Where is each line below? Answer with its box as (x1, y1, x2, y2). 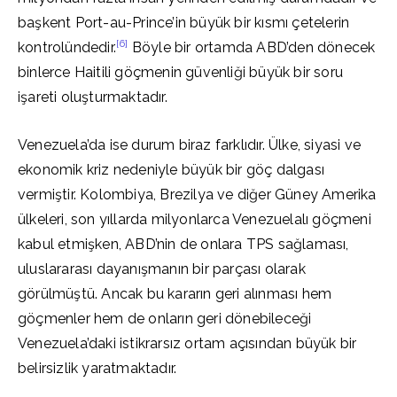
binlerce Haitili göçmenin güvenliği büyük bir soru (18, 64, 343, 81)
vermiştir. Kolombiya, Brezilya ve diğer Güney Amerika (18, 186, 377, 203)
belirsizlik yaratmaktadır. (18, 360, 177, 377)
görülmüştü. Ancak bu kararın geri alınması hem (18, 285, 332, 302)
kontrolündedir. (18, 39, 116, 56)
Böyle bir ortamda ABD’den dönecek (128, 39, 376, 56)
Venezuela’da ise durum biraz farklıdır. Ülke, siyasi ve (18, 136, 362, 153)
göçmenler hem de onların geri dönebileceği (18, 310, 312, 327)
